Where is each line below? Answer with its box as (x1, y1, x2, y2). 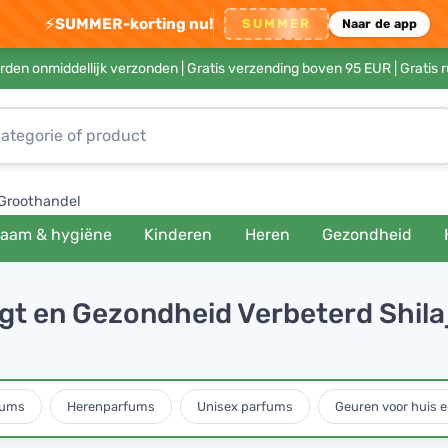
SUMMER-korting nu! (54, 14, 213, 33)
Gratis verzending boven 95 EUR (186, 60, 391, 77)
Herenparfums (67, 398, 155, 414)
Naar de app (341, 16, 418, 31)
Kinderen (144, 225, 213, 244)
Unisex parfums (197, 398, 293, 414)
